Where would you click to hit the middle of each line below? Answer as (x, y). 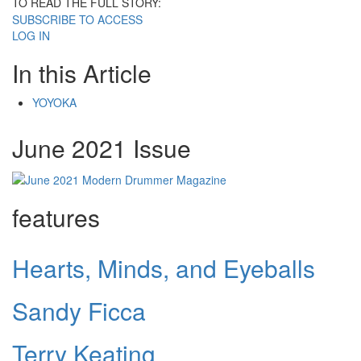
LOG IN (31, 36)
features (56, 217)
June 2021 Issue (102, 148)
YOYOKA (54, 103)
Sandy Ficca (79, 310)
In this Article (82, 73)
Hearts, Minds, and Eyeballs (164, 268)
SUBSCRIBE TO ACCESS (77, 20)
